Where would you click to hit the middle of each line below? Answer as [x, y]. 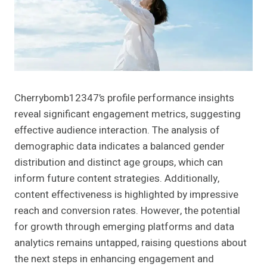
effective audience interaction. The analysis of [117, 130]
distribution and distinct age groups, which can [119, 162]
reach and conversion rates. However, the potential [127, 210]
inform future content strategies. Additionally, [117, 178]
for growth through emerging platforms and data [124, 226]
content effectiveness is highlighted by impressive [126, 194]
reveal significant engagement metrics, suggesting [128, 114]
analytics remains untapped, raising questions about [131, 243]
